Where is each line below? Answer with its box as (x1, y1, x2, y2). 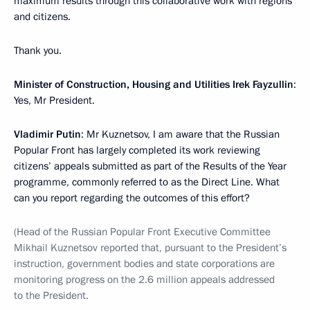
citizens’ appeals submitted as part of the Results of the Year (14, 159, 286, 173)
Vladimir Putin (14, 127, 81, 141)
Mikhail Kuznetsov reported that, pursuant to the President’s (14, 241, 286, 255)
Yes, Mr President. (14, 93, 95, 107)
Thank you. (14, 44, 62, 57)
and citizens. (14, 10, 71, 24)
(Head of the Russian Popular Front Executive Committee (14, 225, 271, 239)
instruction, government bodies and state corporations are (14, 257, 275, 271)
